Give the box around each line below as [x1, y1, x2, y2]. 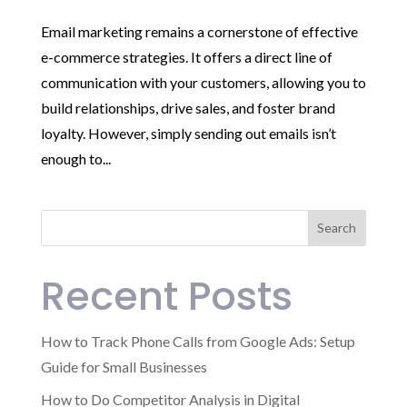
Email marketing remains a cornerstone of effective [40, 22, 358, 40]
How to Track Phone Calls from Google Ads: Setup [40, 332, 355, 350]
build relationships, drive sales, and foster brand [40, 98, 335, 116]
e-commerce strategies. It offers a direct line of [40, 47, 333, 65]
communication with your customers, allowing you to [40, 73, 366, 91]
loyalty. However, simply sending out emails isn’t [40, 124, 336, 142]
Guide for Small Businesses [40, 357, 207, 375]
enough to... [40, 149, 111, 167]
